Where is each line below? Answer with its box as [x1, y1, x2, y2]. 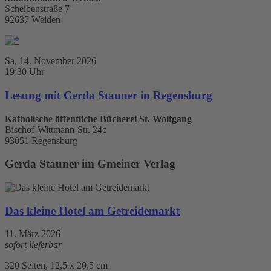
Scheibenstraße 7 [5, 4, 70, 15]
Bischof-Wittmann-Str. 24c [5, 124, 106, 135]
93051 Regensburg [5, 135, 77, 146]
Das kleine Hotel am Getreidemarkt [5, 204, 180, 217]
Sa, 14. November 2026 [5, 56, 96, 67]
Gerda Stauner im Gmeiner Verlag [5, 157, 175, 171]
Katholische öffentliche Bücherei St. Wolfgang [5, 113, 192, 124]
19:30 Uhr [5, 67, 44, 77]
